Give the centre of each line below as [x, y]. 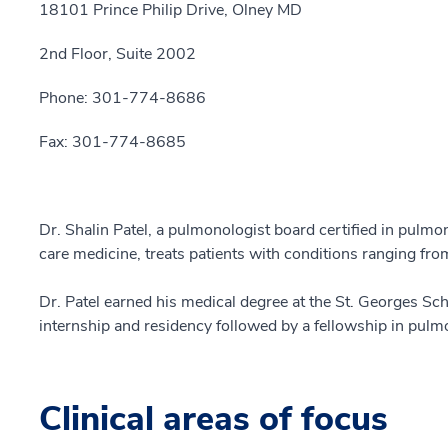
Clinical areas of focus [213, 419]
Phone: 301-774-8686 [122, 98]
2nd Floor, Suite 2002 [117, 54]
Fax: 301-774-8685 [112, 142]
